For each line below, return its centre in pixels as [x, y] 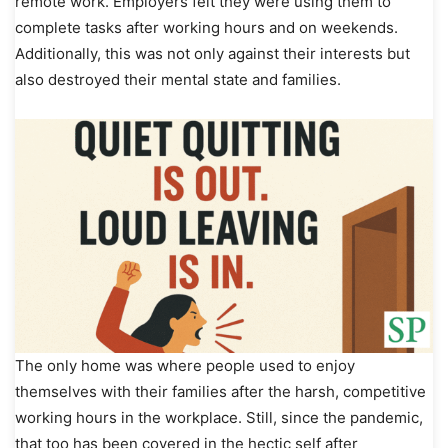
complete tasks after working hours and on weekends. [206, 27]
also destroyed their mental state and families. [180, 79]
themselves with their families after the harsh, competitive [220, 391]
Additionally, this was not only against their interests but [212, 53]
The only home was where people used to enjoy [185, 365]
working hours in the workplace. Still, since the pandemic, [219, 417]
